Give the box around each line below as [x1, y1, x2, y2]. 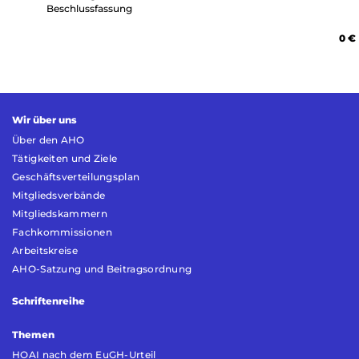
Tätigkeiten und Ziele [12, 152, 118, 164]
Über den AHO [12, 134, 85, 146]
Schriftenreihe [12, 295, 85, 307]
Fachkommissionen [12, 226, 112, 238]
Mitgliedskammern [12, 208, 107, 220]
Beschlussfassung [46, 2, 132, 14]
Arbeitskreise [12, 244, 78, 256]
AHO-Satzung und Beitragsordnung [12, 263, 192, 275]
